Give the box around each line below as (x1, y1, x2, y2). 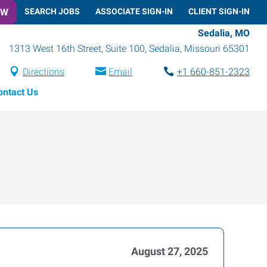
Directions (22, 66, 64, 77)
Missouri (184, 42, 221, 54)
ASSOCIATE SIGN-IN (95, 6, 173, 16)
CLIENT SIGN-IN (188, 6, 250, 16)
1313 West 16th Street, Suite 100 (9, 42, 145, 54)
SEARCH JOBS (24, 6, 80, 16)
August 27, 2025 (131, 245, 208, 257)
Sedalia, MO (198, 27, 250, 39)
